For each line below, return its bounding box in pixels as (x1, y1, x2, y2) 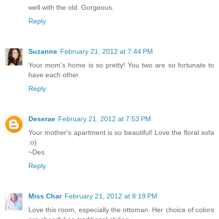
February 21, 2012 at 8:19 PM (65, 192, 157, 200)
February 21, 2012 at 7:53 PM (58, 115, 151, 123)
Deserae (28, 115, 55, 123)
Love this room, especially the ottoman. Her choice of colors (28, 206, 214, 214)
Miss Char (28, 192, 62, 200)
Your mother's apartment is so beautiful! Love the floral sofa (28, 129, 214, 137)
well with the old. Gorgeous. (28, 3, 114, 12)
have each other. (28, 71, 80, 79)
